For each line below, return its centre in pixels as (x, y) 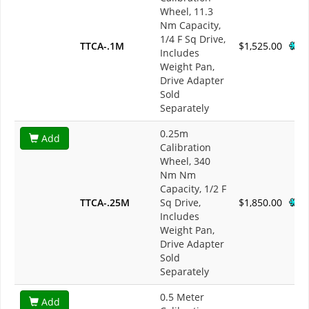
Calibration (186, 148)
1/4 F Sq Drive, (193, 39)
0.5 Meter (182, 297)
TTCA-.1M (102, 46)
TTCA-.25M (105, 203)
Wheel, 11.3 (187, 12)
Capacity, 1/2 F (193, 189)
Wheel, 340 (185, 161)
